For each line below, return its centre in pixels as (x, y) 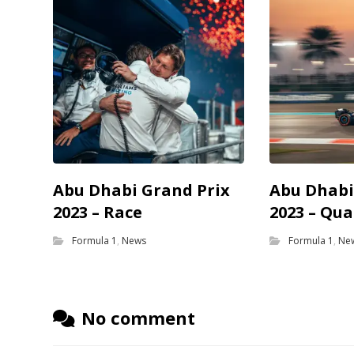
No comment (139, 318)
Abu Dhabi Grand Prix (142, 190)
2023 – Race (98, 213)
